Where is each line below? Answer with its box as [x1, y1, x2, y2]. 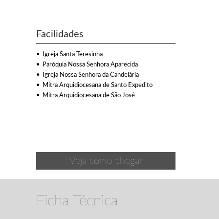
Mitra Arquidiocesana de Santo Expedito [43, 82, 153, 88]
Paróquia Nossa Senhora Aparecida [43, 61, 138, 68]
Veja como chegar [69, 155, 143, 166]
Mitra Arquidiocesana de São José [43, 92, 135, 99]
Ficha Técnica [36, 193, 118, 208]
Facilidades [36, 29, 84, 39]
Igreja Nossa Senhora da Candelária [43, 71, 139, 78]
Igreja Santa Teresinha [43, 51, 103, 58]
